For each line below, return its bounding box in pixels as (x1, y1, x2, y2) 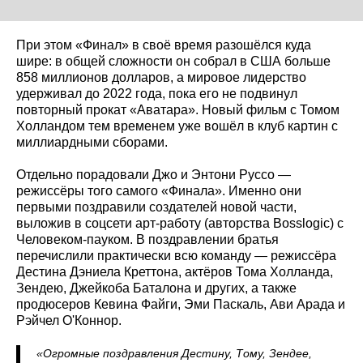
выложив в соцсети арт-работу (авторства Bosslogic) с (16, 216, 344, 230)
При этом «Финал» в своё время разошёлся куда (16, 37, 311, 52)
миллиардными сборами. (16, 135, 168, 149)
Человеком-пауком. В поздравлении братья (16, 232, 279, 246)
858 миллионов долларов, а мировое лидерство (16, 70, 306, 84)
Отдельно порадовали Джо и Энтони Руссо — (16, 167, 291, 181)
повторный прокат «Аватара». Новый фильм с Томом (16, 102, 340, 117)
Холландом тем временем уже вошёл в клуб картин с (16, 118, 338, 133)
